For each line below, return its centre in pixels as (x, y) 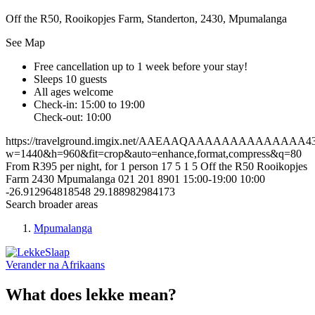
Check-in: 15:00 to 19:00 (89, 105)
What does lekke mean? (91, 295)
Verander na (32, 265)
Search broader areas (52, 205)
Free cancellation (71, 67)
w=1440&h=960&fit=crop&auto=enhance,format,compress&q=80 (154, 154)
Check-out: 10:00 (72, 117)
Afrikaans (83, 265)
